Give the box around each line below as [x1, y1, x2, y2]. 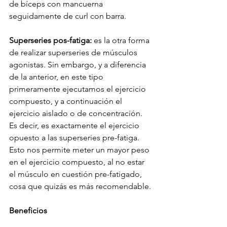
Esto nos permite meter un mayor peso [9, 145, 152, 155]
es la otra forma [92, 35, 152, 46]
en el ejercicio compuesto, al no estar [9, 157, 146, 167]
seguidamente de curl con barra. [9, 11, 128, 21]
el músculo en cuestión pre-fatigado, [9, 169, 144, 179]
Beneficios [9, 206, 47, 216]
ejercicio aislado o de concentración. [9, 108, 144, 119]
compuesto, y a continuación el [9, 96, 124, 106]
